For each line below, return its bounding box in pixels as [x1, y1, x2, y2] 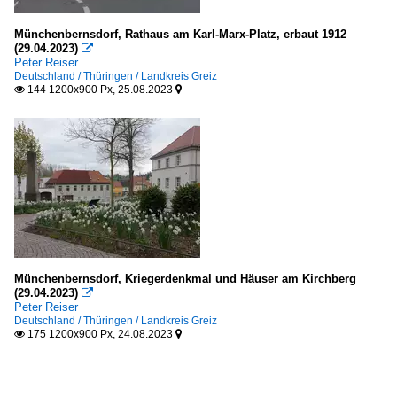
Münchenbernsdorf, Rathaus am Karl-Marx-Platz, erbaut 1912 [14, 27, 346, 41]
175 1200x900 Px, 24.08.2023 [25, 328, 175, 340]
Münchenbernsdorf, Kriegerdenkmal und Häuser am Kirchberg [14, 272, 356, 285]
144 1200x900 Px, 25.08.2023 [25, 83, 175, 96]
